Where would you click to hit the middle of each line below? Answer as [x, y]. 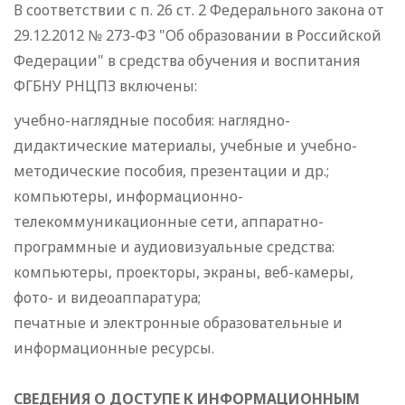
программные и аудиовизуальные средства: [174, 247]
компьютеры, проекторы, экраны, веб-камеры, [184, 273]
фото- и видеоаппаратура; [107, 298]
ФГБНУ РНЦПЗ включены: [105, 86]
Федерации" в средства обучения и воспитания [187, 61]
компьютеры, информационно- [128, 197]
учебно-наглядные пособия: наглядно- [152, 121]
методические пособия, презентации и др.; [171, 171]
